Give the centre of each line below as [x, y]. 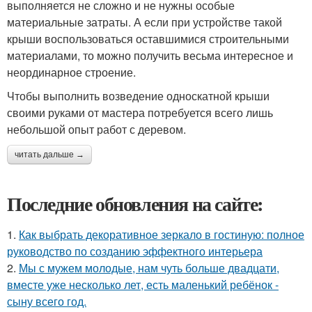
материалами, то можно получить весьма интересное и [150, 56]
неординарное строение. [71, 72]
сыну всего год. [47, 302]
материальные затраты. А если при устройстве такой [145, 22]
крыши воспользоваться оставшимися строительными [148, 39]
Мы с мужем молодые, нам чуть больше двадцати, [149, 268]
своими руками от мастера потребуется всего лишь [140, 113]
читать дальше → [49, 155]
